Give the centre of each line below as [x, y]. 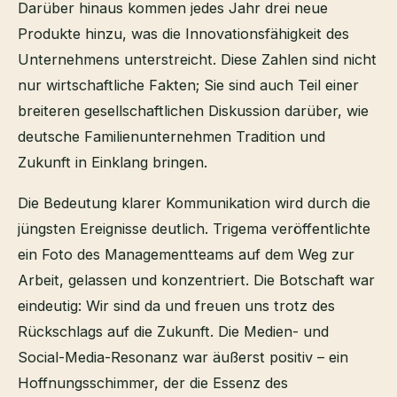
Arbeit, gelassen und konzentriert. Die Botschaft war [196, 280]
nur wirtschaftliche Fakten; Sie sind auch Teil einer [188, 86]
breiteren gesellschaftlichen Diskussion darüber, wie [193, 111]
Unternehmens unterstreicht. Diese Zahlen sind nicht [197, 60]
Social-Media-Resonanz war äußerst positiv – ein [183, 357]
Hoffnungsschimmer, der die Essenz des [153, 382]
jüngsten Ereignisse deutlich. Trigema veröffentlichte [194, 228]
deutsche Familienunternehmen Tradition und [171, 137]
